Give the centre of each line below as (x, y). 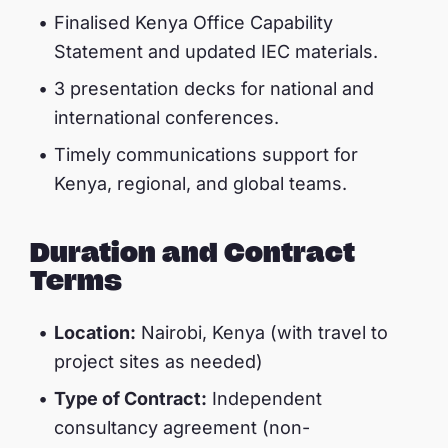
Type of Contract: (130, 398)
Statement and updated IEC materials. (216, 51)
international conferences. (166, 117)
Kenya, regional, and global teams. (200, 183)
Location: (95, 332)
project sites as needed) (158, 361)
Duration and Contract (192, 251)
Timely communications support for (206, 154)
